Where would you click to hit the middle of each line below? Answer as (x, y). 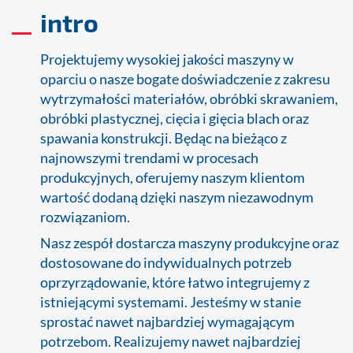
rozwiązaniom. (85, 216)
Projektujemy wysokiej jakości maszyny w (167, 59)
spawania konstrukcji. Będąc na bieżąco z (163, 137)
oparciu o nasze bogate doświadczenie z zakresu (185, 78)
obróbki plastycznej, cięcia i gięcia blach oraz (174, 118)
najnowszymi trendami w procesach (149, 157)
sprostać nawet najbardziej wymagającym (167, 321)
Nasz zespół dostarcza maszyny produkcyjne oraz (189, 242)
